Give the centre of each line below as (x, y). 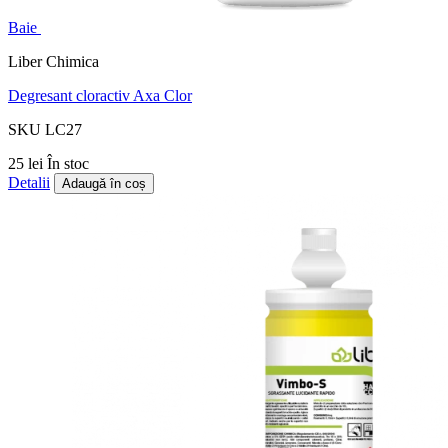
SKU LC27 (45, 130)
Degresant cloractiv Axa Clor (100, 96)
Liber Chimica (53, 62)
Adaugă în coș (104, 184)
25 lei (27, 164)
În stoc (68, 164)
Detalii (29, 183)
